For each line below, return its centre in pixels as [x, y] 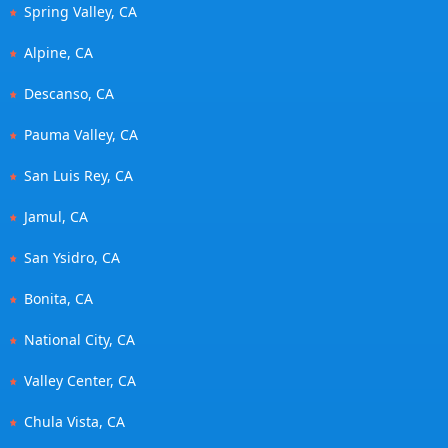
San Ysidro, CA [72, 257]
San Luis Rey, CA [78, 175]
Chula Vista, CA [74, 421]
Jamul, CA [56, 216]
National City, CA [79, 339]
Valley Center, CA [80, 380]
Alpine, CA [58, 52]
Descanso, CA [69, 93]
